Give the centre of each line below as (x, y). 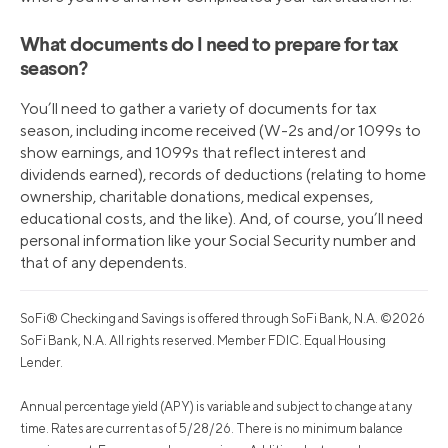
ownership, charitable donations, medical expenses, (196, 197)
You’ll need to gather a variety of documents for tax (198, 109)
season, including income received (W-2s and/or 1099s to (220, 131)
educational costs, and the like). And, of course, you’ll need (221, 219)
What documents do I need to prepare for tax (209, 46)
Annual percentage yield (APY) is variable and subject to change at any (216, 407)
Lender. (41, 363)
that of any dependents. (103, 263)
